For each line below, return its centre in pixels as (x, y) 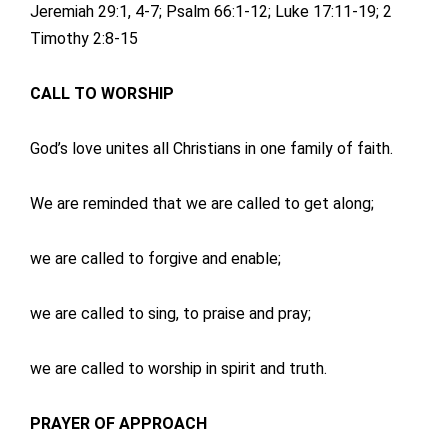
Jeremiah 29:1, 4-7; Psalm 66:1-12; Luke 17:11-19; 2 (211, 12)
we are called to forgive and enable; (155, 259)
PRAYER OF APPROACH (118, 424)
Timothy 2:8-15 (84, 39)
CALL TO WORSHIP (102, 94)
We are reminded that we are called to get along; (202, 204)
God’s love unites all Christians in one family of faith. (211, 149)
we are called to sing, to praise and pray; (170, 314)
